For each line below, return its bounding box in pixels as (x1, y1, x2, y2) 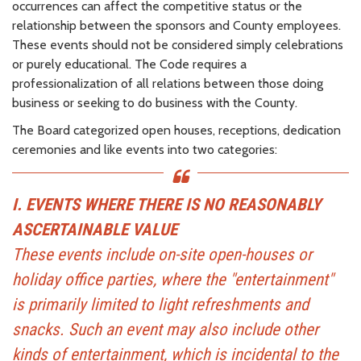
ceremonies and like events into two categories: (12, 141, 277, 157)
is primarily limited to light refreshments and (12, 294, 309, 314)
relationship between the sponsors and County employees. (12, 17, 341, 33)
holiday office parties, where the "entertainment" (12, 269, 334, 289)
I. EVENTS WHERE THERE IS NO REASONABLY (12, 194, 321, 214)
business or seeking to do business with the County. (12, 94, 297, 110)
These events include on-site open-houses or (12, 244, 312, 264)
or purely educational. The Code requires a (12, 56, 247, 72)
